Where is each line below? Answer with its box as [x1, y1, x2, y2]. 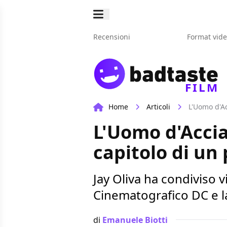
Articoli [146, 102, 170, 112]
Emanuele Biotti [102, 214, 168, 225]
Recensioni [93, 32, 130, 42]
